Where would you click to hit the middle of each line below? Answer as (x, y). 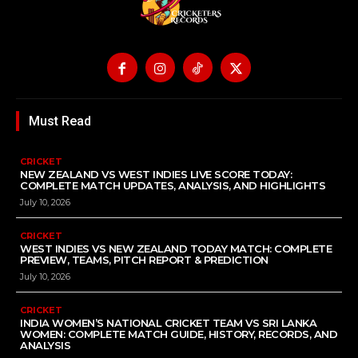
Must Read (60, 121)
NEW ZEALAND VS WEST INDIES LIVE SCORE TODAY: (156, 175)
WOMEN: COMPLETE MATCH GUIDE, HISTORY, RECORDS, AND (179, 334)
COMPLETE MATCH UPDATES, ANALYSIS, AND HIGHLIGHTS (173, 186)
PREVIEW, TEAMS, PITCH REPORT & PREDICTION (144, 260)
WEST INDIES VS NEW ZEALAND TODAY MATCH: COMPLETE (176, 249)
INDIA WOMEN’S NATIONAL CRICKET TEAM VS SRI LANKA (168, 323)
